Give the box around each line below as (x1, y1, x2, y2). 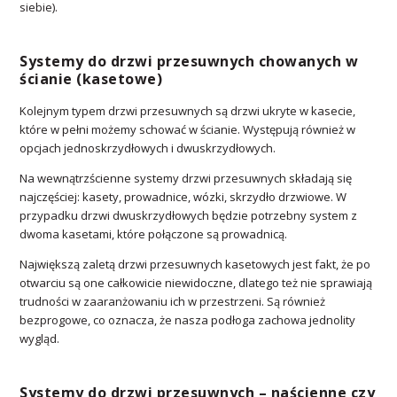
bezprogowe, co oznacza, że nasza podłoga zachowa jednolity (19, 312, 356, 329)
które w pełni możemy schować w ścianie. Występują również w (19, 121, 356, 138)
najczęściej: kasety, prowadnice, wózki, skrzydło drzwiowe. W (19, 189, 347, 206)
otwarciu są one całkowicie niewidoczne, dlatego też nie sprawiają (19, 275, 373, 292)
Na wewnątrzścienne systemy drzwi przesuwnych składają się (19, 170, 353, 187)
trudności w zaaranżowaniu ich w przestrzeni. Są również (19, 293, 326, 310)
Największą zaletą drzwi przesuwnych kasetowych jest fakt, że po (19, 256, 371, 273)
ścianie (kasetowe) (19, 69, 163, 90)
